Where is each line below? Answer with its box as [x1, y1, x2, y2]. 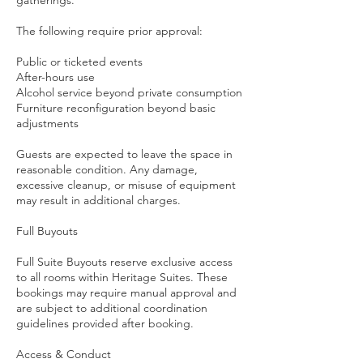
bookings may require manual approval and [16, 285, 237, 300]
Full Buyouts [16, 224, 78, 238]
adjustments [16, 116, 79, 130]
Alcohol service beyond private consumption [16, 85, 242, 100]
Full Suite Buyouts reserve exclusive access [16, 254, 233, 269]
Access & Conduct [16, 347, 111, 361]
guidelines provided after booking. [16, 316, 194, 331]
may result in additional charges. [16, 193, 181, 207]
